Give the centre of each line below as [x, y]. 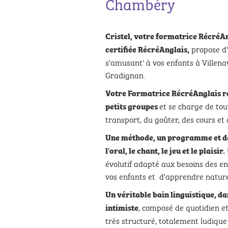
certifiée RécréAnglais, [147, 49]
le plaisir [207, 150]
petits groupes [132, 106]
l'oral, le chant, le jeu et [148, 150]
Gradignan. [125, 75]
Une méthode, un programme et [164, 137]
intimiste [122, 207]
